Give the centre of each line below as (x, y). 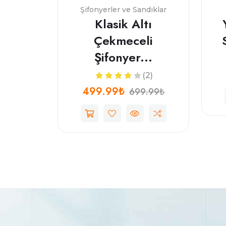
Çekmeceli (123, 41)
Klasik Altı (123, 24)
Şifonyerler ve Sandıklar (123, 10)
